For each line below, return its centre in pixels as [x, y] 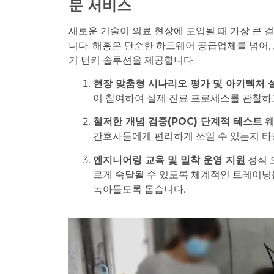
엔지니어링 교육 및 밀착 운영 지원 [169, 160]
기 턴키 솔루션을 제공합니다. [132, 60]
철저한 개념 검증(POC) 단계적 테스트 [178, 122]
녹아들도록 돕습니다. [139, 189]
